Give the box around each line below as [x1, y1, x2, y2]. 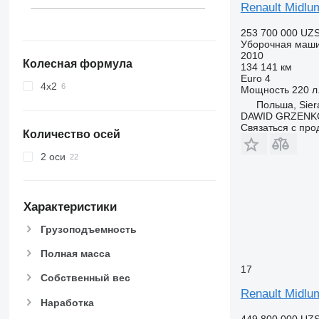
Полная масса [40, 248, 110, 260]
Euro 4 [240, 72, 271, 84]
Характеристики [23, 200, 117, 214]
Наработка [40, 296, 94, 308]
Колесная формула [22, 58, 132, 70]
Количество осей [22, 128, 120, 141]
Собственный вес [40, 272, 130, 284]
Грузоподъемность [40, 223, 137, 235]
